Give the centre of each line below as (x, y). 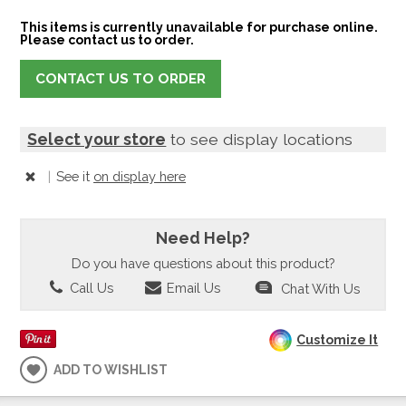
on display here (140, 177)
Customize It (338, 340)
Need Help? (203, 238)
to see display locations (260, 140)
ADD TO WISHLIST (111, 370)
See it (75, 177)
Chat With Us (320, 289)
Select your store (97, 140)
